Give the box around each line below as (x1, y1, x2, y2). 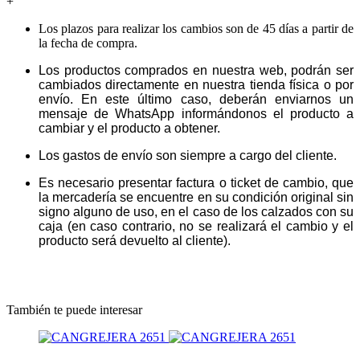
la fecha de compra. (39, 35, 137, 50)
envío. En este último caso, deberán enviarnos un (39, 92, 354, 106)
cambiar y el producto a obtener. (39, 121, 220, 135)
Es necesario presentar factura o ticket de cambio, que (39, 175, 354, 190)
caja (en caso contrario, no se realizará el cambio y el (39, 219, 354, 233)
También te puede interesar (6, 302, 142, 317)
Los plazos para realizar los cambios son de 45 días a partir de (39, 21, 354, 35)
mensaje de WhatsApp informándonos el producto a (39, 106, 354, 121)
